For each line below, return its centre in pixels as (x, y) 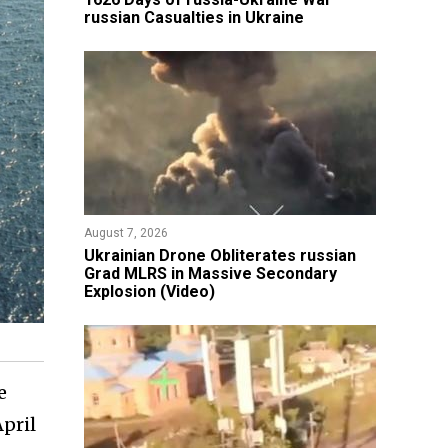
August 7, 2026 (125, 233)
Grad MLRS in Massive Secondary (210, 273)
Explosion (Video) (149, 291)
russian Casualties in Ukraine (193, 17)
